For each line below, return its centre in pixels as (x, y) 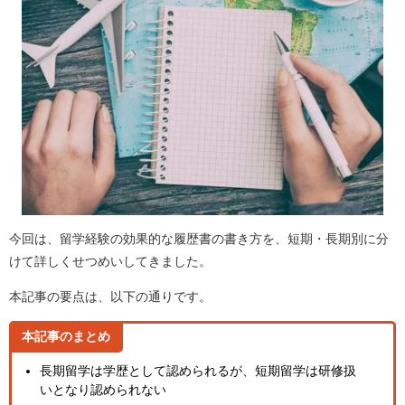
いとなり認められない (103, 390)
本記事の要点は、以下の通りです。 (110, 297)
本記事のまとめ (66, 337)
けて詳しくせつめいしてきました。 (110, 262)
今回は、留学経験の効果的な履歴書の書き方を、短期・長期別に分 (199, 239)
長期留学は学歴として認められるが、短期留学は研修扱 (198, 371)
